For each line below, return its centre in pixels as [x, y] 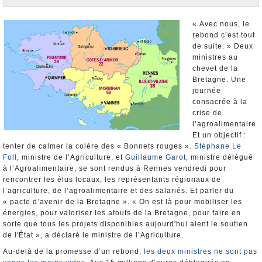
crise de [207, 113]
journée [207, 91]
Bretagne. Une [219, 80]
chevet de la [215, 68]
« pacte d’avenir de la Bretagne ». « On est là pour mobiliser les [123, 202]
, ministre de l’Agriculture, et [71, 157]
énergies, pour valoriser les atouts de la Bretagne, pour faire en [122, 213]
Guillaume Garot [156, 157]
